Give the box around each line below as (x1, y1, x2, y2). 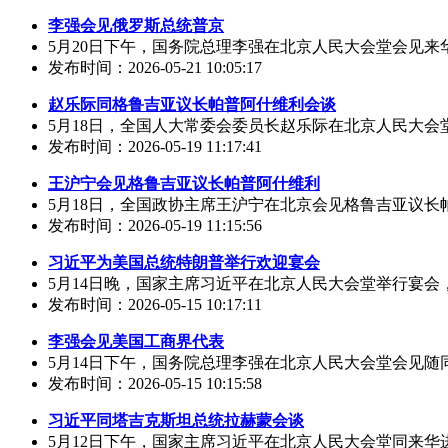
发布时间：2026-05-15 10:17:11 (48, 296, 262, 314)
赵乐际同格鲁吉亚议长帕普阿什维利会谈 (48, 96, 336, 114)
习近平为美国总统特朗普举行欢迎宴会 (48, 254, 320, 272)
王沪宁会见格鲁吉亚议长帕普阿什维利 (48, 175, 320, 193)
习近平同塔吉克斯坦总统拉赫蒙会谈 (48, 412, 304, 430)
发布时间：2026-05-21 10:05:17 (48, 59, 262, 77)
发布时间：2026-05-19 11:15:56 (48, 217, 262, 235)
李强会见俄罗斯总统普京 (48, 17, 224, 35)
